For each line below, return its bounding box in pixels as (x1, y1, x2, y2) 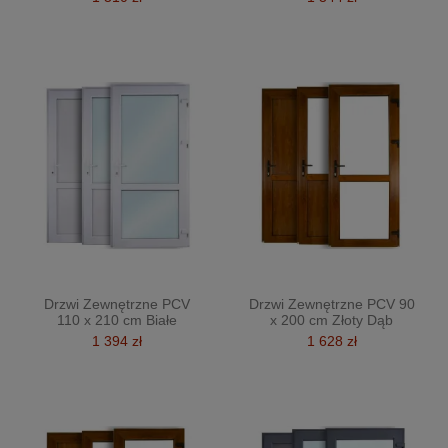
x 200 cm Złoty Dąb (270, 311, 393, 328)
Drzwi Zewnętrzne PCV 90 (248, 295, 415, 312)
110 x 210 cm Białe (56, 311, 177, 328)
